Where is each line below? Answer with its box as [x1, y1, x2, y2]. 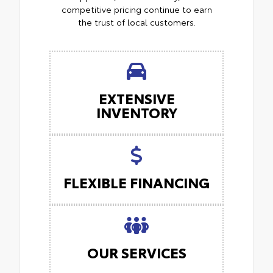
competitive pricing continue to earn [61, 3, 212, 16]
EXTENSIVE [98, 88, 175, 108]
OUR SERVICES [87, 242, 186, 263]
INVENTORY [96, 102, 177, 122]
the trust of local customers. [77, 16, 196, 29]
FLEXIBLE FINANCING [63, 172, 210, 193]
